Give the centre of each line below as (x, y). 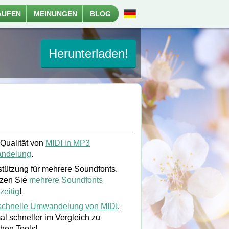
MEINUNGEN (55, 14)
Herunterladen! (88, 53)
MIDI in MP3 (68, 143)
